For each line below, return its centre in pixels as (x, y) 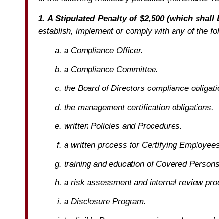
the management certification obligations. (139, 107)
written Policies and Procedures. (123, 126)
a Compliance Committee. (111, 69)
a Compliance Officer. (103, 51)
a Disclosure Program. (105, 201)
